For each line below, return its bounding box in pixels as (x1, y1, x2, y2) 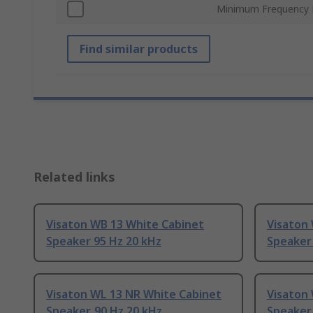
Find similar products (80, 41, 198, 57)
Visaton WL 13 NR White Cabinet (46, 286, 221, 303)
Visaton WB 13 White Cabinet (46, 217, 204, 233)
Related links (34, 168, 115, 186)
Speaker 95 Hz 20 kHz (46, 233, 161, 249)
